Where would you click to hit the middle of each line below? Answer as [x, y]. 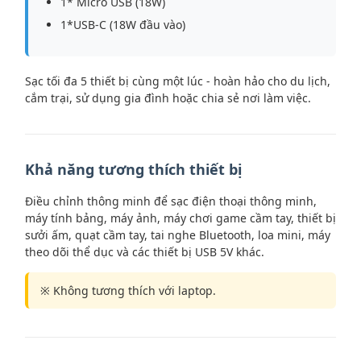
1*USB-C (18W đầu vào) [123, 25]
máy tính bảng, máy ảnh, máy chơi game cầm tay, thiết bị [180, 218]
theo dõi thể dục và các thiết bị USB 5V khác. [145, 252]
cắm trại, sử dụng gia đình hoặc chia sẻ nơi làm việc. [168, 98]
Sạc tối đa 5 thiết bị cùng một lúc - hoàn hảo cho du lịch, [178, 81]
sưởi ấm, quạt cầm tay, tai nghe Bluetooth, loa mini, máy [178, 235]
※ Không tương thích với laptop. [128, 290]
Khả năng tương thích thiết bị [133, 169]
